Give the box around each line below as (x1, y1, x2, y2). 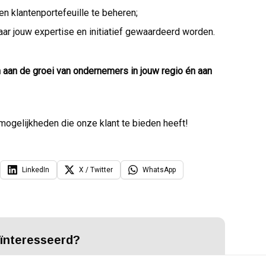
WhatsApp (142, 166, 176, 175)
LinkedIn (22, 166, 49, 175)
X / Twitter (79, 166, 113, 175)
